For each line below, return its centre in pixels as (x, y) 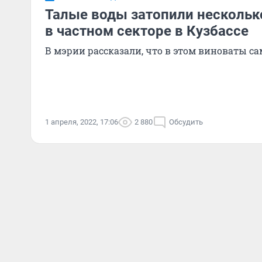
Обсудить (186, 122)
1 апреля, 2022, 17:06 (82, 122)
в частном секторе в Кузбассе (147, 31)
